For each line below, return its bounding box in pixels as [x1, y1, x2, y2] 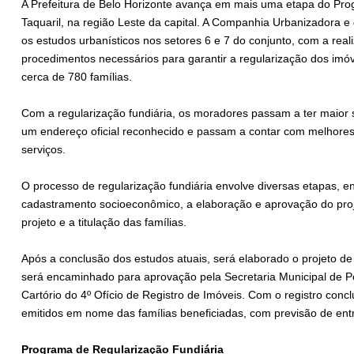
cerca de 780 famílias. [21, 70, 132, 84]
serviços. [21, 143, 66, 156]
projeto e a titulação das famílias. [21, 216, 186, 229]
